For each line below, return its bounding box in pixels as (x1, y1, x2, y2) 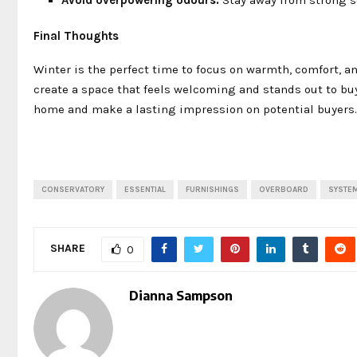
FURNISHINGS (186, 184, 239, 194)
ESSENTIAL (124, 184, 166, 194)
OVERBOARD (259, 184, 308, 194)
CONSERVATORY (41, 184, 104, 194)
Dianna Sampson (129, 287, 233, 304)
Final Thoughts (33, 28, 119, 43)
